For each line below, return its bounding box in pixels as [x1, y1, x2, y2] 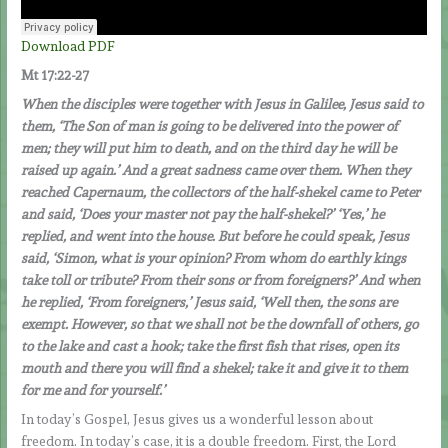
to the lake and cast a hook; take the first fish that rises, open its [21, 337, 400, 354]
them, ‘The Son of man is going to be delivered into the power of [21, 117, 399, 134]
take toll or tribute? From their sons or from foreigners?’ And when [21, 271, 421, 288]
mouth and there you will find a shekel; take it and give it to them [21, 359, 409, 376]
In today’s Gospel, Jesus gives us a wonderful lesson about [21, 410, 374, 427]
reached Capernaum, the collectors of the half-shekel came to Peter [21, 183, 421, 200]
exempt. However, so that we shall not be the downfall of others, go [21, 315, 419, 332]
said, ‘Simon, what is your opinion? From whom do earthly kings [21, 249, 407, 266]
